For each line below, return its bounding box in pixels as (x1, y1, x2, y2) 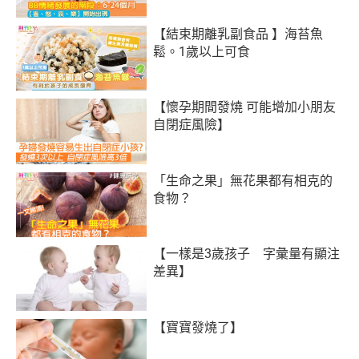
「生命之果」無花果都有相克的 (153, 172, 333, 188)
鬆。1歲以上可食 (153, 43, 251, 59)
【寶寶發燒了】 (153, 319, 244, 335)
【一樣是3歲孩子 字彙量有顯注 (153, 246, 341, 262)
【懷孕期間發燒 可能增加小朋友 (153, 99, 337, 115)
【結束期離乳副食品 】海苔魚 (153, 26, 324, 42)
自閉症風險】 (153, 117, 231, 133)
